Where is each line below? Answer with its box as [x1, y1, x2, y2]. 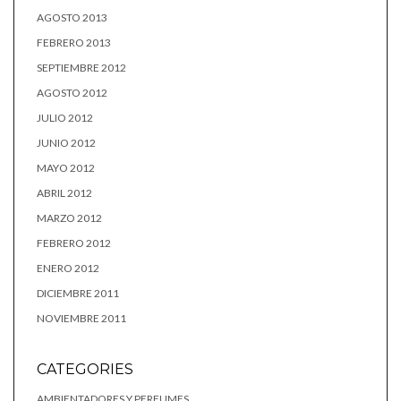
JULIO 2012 [37, 110, 93, 124]
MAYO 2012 [37, 160, 95, 175]
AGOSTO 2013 [37, 10, 107, 24]
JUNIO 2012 [37, 135, 96, 149]
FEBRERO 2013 [37, 35, 111, 49]
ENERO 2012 [37, 260, 99, 275]
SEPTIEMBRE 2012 [37, 60, 126, 74]
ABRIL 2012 [37, 185, 92, 200]
